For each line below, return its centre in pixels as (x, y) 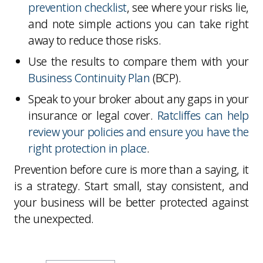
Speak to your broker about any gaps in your (139, 99)
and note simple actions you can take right (139, 23)
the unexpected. (54, 218)
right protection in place (88, 148)
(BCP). (166, 77)
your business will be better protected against (131, 202)
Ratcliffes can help (203, 115)
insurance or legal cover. (93, 115)
